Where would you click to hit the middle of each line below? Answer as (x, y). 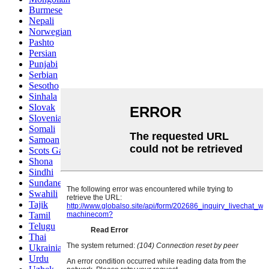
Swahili (43, 193)
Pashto (41, 42)
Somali (42, 128)
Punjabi (43, 64)
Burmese (46, 10)
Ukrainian (48, 247)
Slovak (42, 107)
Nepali (41, 20)
